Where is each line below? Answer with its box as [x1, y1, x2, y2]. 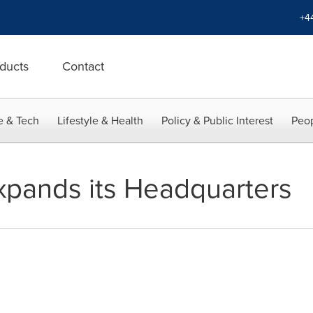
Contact [62, 57, 104, 75]
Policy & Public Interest [161, 112, 273, 128]
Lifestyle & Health [57, 112, 143, 128]
